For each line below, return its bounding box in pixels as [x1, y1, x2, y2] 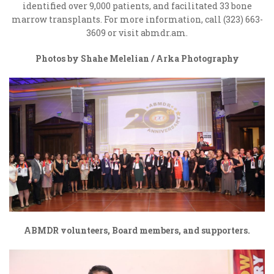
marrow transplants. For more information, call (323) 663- [11, 13, 263, 25]
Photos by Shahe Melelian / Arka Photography [35, 53, 239, 64]
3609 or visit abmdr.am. [86, 27, 188, 39]
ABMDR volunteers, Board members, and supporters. [24, 224, 250, 237]
